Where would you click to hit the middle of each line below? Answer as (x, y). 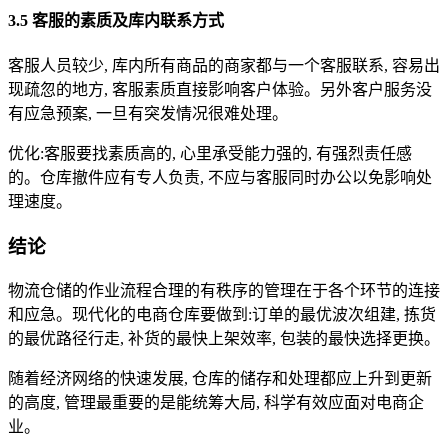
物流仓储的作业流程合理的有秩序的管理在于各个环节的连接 (224, 290)
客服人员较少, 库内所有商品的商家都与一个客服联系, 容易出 (224, 66)
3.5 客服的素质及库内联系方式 (116, 21)
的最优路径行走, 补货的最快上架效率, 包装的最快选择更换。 (224, 338)
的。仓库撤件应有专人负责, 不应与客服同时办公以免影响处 (220, 178)
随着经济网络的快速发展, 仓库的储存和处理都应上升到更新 (220, 378)
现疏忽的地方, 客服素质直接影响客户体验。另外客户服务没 (220, 90)
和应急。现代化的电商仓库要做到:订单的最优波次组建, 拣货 (222, 314)
